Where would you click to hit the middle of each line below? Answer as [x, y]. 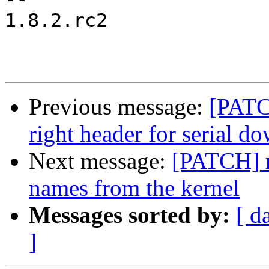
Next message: [100, 161]
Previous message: [119, 107]
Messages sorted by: [129, 215]
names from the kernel [134, 188]
